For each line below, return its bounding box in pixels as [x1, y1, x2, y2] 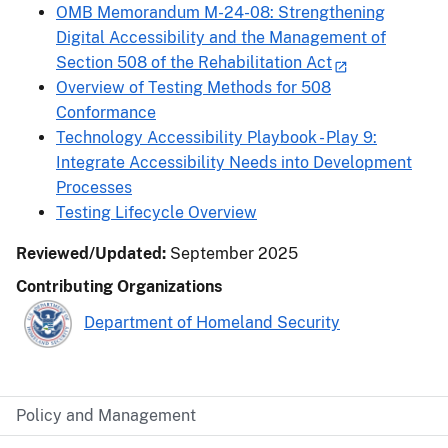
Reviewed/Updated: [16, 243, 170, 263]
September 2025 [170, 243, 298, 263]
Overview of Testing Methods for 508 [56, 77, 331, 97]
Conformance [56, 102, 156, 122]
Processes [56, 177, 132, 197]
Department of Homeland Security [84, 312, 340, 332]
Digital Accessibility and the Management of [56, 27, 386, 47]
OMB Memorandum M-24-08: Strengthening [56, 2, 385, 22]
